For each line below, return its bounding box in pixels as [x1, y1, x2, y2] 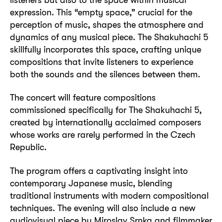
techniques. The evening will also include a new [10, 202, 195, 213]
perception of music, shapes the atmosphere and [10, 19, 204, 30]
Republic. [10, 142, 47, 153]
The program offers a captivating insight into [10, 165, 188, 176]
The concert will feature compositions [10, 92, 156, 103]
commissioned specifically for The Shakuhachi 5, [10, 105, 202, 115]
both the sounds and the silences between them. [10, 69, 200, 79]
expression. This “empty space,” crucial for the [10, 7, 192, 17]
